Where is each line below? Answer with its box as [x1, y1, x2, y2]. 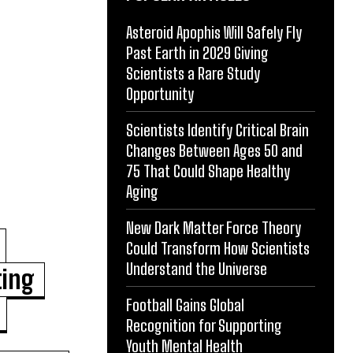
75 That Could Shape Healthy [126, 162, 290, 181]
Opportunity [126, 84, 194, 104]
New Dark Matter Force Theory [126, 218, 301, 238]
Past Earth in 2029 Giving [126, 43, 269, 63]
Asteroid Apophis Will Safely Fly [126, 23, 302, 43]
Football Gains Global [126, 295, 244, 315]
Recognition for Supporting [126, 316, 282, 336]
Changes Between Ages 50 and [126, 141, 303, 161]
